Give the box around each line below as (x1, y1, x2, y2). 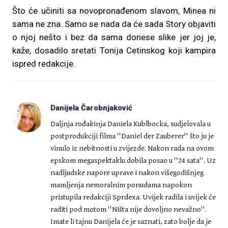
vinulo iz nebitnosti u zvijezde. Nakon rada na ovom (50, 144, 214, 153)
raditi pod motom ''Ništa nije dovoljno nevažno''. (50, 205, 207, 214)
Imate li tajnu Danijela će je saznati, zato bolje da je (50, 217, 211, 226)
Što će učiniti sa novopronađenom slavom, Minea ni (12, 6, 216, 16)
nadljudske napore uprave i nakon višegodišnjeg (50, 168, 204, 177)
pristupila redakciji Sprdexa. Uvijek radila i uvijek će (50, 193, 216, 202)
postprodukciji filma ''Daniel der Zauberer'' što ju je (50, 132, 214, 140)
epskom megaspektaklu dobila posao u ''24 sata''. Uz (50, 156, 216, 165)
